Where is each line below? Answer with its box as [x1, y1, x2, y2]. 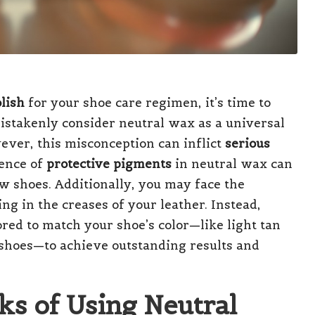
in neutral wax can [172, 155, 292, 172]
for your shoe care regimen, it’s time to [25, 94, 271, 110]
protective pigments [46, 155, 172, 172]
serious [225, 135, 270, 151]
